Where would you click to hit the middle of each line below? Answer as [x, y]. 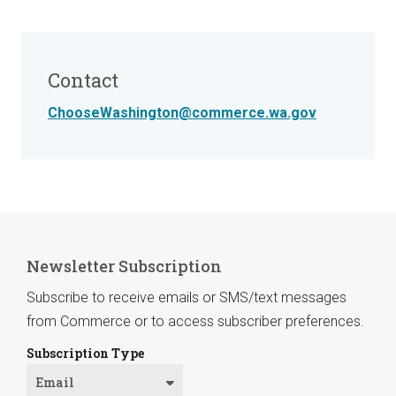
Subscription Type [85, 353]
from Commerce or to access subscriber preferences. [195, 321]
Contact [83, 80]
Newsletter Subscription [124, 266]
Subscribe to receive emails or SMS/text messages [187, 297]
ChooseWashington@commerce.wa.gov [182, 112]
